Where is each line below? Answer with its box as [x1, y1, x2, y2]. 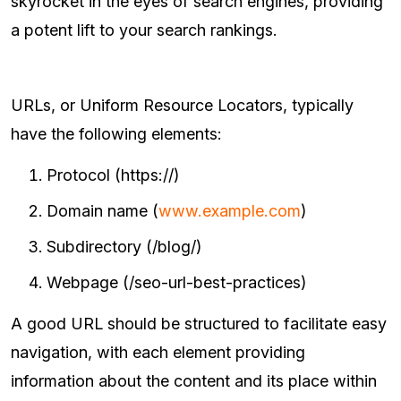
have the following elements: [11, 124, 222, 144]
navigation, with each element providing [11, 343, 305, 363]
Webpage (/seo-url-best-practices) [47, 273, 307, 293]
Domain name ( [47, 201, 158, 221]
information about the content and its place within [11, 371, 377, 391]
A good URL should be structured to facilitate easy [11, 314, 387, 334]
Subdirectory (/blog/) [47, 237, 202, 257]
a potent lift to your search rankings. [11, 21, 277, 40]
